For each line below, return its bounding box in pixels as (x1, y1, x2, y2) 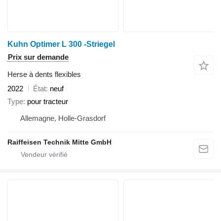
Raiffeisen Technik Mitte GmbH (7, 138, 111, 147)
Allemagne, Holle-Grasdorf (20, 114, 106, 123)
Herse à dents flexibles (7, 70, 81, 78)
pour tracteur (27, 97, 68, 106)
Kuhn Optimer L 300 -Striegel (7, 39, 115, 48)
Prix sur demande (8, 52, 69, 61)
